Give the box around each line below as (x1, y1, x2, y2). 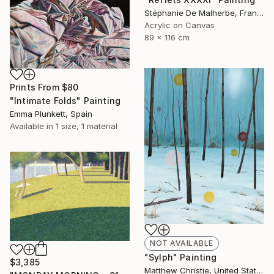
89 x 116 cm (144, 32, 190, 42)
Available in (10, 121, 56, 131)
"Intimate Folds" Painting (10, 95, 120, 106)
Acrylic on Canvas (144, 20, 215, 30)
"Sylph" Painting (144, 251, 217, 262)
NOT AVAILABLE (150, 238, 213, 248)
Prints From (10, 82, 62, 93)
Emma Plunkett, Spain (10, 109, 92, 119)
